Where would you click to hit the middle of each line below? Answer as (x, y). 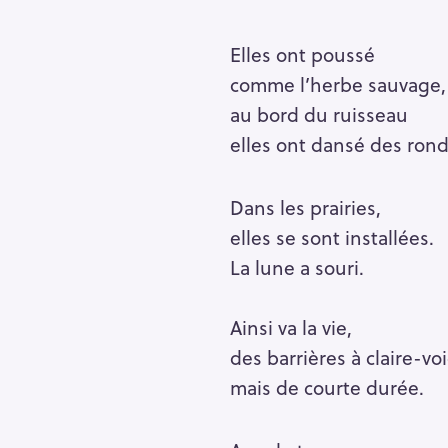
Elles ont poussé (302, 54)
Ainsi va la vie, (290, 327)
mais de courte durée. (326, 387)
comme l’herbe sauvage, (337, 84)
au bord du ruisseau (318, 114)
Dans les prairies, (305, 207)
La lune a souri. (296, 267)
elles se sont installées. (331, 237)
